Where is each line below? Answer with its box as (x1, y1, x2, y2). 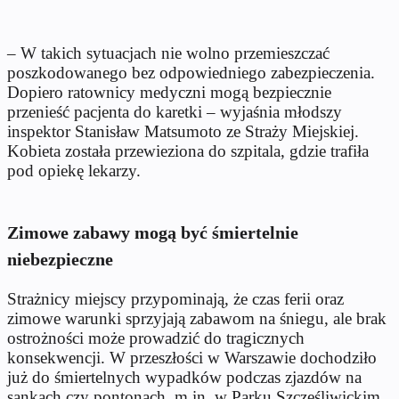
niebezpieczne (7, 248, 113, 269)
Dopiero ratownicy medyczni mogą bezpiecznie (7, 82, 331, 102)
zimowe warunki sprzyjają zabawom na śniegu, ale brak (7, 308, 387, 328)
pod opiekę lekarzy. (7, 160, 141, 180)
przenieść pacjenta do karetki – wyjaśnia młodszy (7, 102, 342, 121)
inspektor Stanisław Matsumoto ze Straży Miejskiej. (7, 121, 359, 141)
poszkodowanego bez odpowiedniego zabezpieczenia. (7, 62, 375, 82)
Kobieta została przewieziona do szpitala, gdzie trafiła (7, 141, 369, 160)
